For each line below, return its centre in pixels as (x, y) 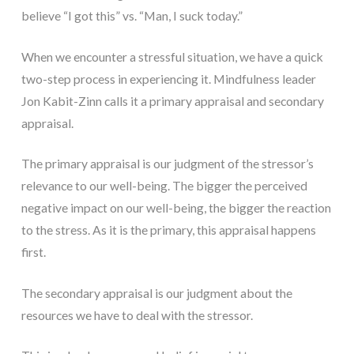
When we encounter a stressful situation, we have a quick (172, 56)
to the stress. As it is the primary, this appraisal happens (168, 230)
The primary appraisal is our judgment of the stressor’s (167, 164)
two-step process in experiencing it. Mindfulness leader (168, 78)
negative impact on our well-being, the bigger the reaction (176, 208)
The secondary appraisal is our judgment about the (156, 292)
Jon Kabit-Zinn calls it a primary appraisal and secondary (172, 100)
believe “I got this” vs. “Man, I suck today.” (132, 15)
